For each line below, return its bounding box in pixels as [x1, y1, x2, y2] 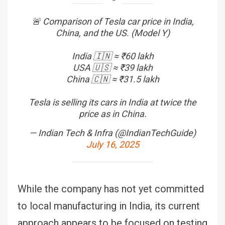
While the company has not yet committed [18, 182, 204, 195]
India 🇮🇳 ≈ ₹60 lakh [71, 50, 154, 61]
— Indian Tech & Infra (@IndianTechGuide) [29, 127, 196, 138]
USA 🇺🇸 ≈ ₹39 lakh [72, 62, 153, 73]
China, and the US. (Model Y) [55, 27, 170, 38]
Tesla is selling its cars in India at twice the [29, 96, 196, 107]
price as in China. [78, 108, 147, 119]
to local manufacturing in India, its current [18, 199, 200, 212]
